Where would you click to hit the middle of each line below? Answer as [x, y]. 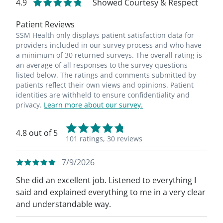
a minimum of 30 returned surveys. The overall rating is [109, 55]
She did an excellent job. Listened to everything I [106, 180]
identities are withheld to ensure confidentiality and [103, 95]
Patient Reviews [45, 24]
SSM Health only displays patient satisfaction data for [105, 35]
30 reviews [125, 139]
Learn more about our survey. [93, 105]
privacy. [30, 105]
